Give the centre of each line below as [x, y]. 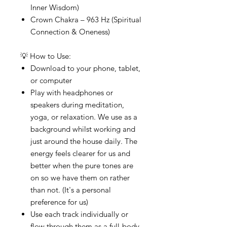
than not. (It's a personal [71, 190]
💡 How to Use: [46, 56]
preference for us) [59, 202]
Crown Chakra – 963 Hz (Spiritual [86, 20]
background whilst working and [83, 129]
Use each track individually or [79, 214]
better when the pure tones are [82, 166]
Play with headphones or [72, 93]
